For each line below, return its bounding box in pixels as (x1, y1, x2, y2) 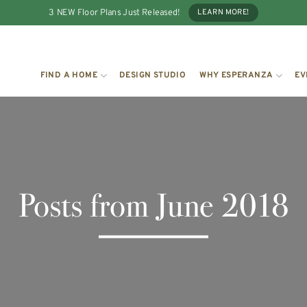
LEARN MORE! (197, 8, 249, 18)
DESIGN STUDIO (119, 70, 186, 81)
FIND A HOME (40, 70, 98, 81)
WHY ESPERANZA (199, 70, 273, 81)
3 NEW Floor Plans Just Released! (49, 7, 180, 19)
